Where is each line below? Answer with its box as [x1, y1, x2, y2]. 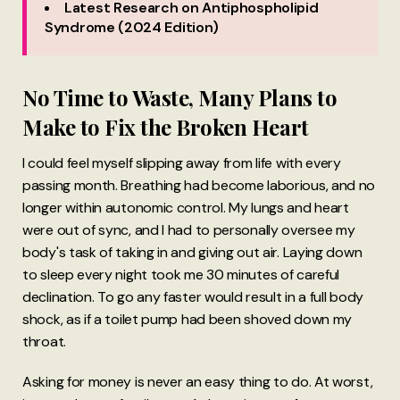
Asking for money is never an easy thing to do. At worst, [22, 372, 373, 392]
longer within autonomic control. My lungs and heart [22, 198, 349, 218]
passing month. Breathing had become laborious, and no [22, 176, 376, 196]
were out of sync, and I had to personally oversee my [22, 221, 355, 240]
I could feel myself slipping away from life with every [22, 154, 341, 173]
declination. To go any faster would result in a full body [22, 287, 363, 307]
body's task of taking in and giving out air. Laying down [22, 243, 362, 262]
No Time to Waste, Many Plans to [22, 82, 337, 112]
